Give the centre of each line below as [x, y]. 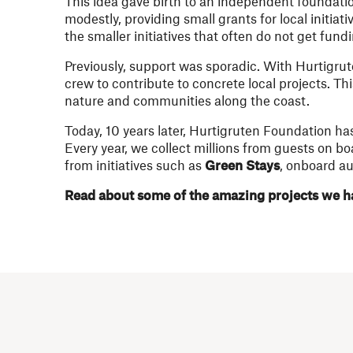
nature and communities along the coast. [187, 100]
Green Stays [242, 165]
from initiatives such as [135, 165]
